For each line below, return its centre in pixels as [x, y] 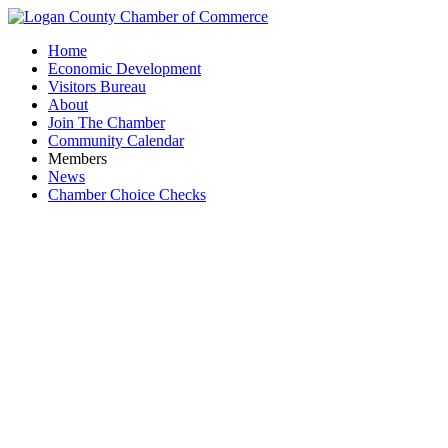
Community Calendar [116, 140]
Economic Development [124, 68]
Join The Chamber [106, 122]
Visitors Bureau [97, 86]
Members [77, 158]
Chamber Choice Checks [127, 194]
